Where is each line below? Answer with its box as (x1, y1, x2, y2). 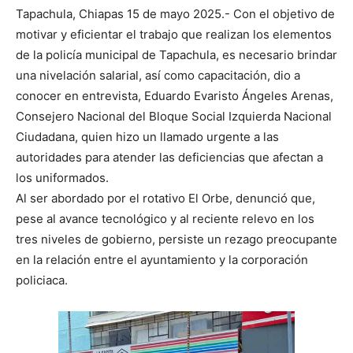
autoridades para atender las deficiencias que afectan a (16, 150, 323, 165)
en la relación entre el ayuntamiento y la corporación (16, 252, 308, 268)
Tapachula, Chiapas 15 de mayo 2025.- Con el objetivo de (16, 6, 335, 22)
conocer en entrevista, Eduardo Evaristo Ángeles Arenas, (16, 88, 333, 104)
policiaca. (16, 273, 68, 288)
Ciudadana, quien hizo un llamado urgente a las (16, 129, 279, 145)
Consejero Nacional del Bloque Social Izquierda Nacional (16, 109, 332, 124)
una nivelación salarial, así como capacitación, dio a (16, 68, 300, 84)
